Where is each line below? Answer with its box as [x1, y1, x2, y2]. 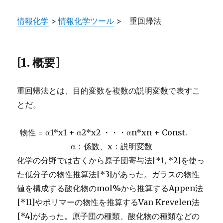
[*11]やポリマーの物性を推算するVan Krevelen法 [17, 197, 200, 207]
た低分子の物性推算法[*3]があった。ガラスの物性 [17, 169, 200, 179]
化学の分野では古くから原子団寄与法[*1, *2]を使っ [17, 155, 205, 165]
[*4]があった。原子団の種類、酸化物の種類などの [17, 211, 200, 221]
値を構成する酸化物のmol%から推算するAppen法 [17, 183, 204, 193]
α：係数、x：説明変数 [71, 141, 152, 151]
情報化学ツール [58, 15, 114, 26]
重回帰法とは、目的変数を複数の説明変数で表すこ [17, 85, 201, 96]
